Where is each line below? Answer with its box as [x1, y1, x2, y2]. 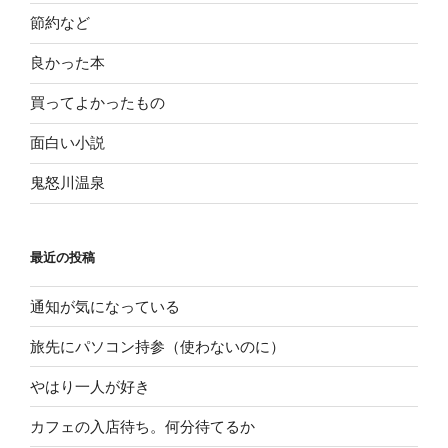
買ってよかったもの [30, 94, 165, 112]
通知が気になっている [30, 297, 180, 315]
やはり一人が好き [30, 377, 150, 395]
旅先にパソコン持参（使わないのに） [30, 337, 285, 355]
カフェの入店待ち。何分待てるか [30, 417, 255, 435]
